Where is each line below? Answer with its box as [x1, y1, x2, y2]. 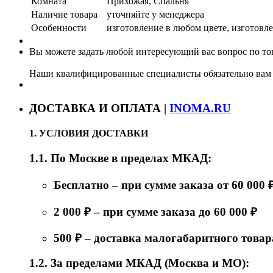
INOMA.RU [169, 101, 231, 115]
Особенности [31, 22, 87, 33]
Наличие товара [31, 9, 97, 19]
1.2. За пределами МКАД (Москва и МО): [29, 256, 249, 269]
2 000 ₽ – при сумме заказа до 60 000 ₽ [54, 205, 257, 218]
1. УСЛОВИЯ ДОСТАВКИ [29, 127, 148, 138]
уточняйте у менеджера [107, 9, 204, 19]
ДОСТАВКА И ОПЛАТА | [29, 101, 169, 115]
